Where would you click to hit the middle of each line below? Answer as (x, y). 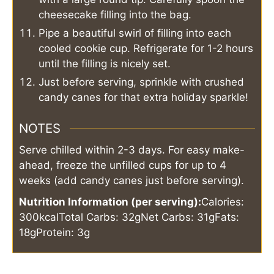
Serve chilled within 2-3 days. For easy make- (132, 150)
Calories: (223, 202)
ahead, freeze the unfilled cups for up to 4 (123, 165)
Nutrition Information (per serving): (110, 202)
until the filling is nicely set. (105, 64)
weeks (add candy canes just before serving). (131, 180)
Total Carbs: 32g (100, 217)
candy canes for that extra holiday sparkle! (143, 98)
